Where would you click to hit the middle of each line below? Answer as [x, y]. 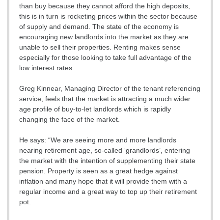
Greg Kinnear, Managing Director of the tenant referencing [110, 89]
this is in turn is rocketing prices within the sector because [108, 16]
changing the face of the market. [69, 120]
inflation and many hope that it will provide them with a [103, 181]
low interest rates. [47, 68]
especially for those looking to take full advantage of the [105, 58]
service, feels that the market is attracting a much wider [105, 99]
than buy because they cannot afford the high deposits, [105, 6]
